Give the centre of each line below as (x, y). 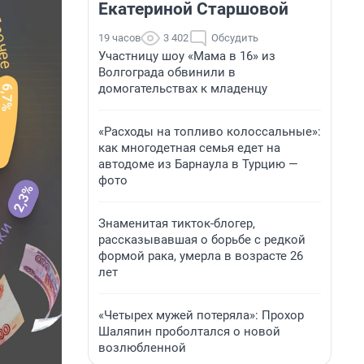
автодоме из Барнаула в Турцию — (198, 164)
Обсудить (235, 38)
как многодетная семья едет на (189, 148)
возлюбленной (142, 348)
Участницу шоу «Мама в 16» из (187, 56)
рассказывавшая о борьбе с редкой (202, 240)
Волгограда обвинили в (167, 72)
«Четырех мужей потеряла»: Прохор (201, 315)
